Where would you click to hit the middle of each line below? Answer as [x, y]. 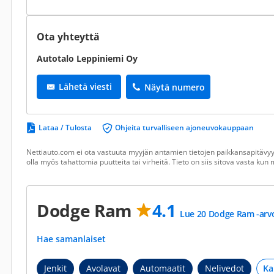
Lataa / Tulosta [65, 128]
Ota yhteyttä [68, 37]
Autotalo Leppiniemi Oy [87, 58]
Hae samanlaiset [72, 239]
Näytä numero [174, 87]
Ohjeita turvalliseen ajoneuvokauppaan [184, 128]
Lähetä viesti [85, 87]
